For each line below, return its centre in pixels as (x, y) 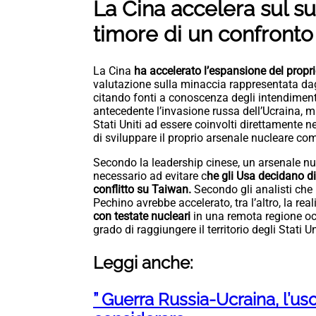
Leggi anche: (145, 263)
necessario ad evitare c (150, 176)
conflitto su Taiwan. (144, 190)
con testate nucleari (142, 217)
